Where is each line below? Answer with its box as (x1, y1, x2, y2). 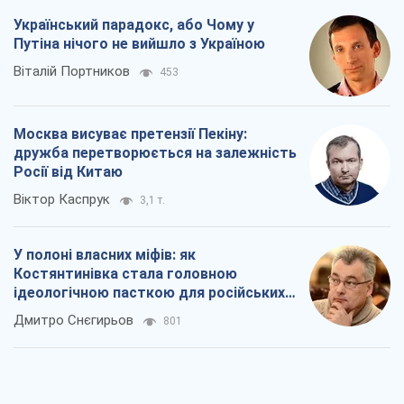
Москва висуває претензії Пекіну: (14, 125, 247, 143)
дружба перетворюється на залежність (14, 144, 297, 162)
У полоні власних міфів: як (14, 246, 196, 264)
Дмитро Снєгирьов (14, 312, 133, 329)
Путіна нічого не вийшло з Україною (14, 35, 265, 53)
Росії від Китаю (14, 163, 123, 181)
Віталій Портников (14, 63, 130, 80)
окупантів (14, 303, 83, 321)
